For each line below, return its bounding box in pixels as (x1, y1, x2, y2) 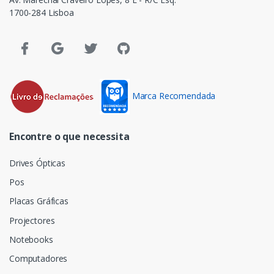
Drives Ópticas (9, 157, 65, 169)
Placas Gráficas (9, 195, 68, 207)
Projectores (9, 214, 55, 226)
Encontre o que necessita (9, 129, 130, 143)
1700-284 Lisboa (9, 6, 74, 18)
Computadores (9, 253, 68, 265)
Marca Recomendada (131, 89, 216, 102)
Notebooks (9, 233, 53, 245)
